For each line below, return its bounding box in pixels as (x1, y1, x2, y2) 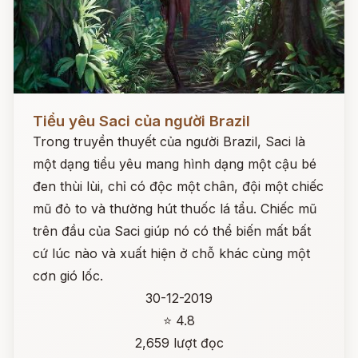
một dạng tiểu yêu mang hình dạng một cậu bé (33, 156, 316, 172)
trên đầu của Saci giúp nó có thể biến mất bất (33, 223, 311, 239)
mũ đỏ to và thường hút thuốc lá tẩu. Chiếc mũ (33, 201, 316, 217)
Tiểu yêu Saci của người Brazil (33, 112, 250, 130)
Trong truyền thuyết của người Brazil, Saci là (33, 133, 305, 149)
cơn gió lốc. (33, 268, 103, 284)
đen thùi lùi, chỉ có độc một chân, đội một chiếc (33, 178, 324, 194)
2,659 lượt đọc (134, 335, 224, 351)
